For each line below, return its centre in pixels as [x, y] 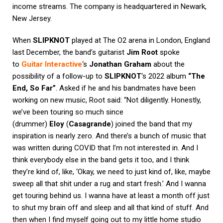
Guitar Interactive [52, 64]
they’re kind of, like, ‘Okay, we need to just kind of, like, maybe [111, 172]
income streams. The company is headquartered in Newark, [110, 7]
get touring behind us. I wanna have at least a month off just [111, 196]
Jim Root [142, 53]
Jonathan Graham [120, 64]
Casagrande [90, 124]
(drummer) [31, 124]
